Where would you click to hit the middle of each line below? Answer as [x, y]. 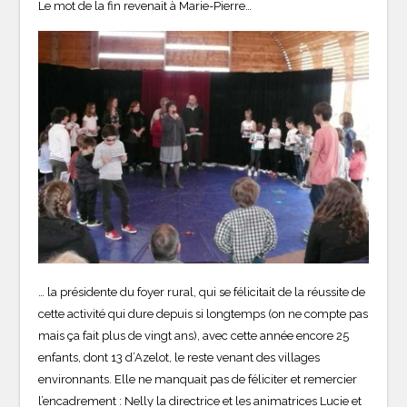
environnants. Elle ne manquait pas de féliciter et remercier [198, 380]
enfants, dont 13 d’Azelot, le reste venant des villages [179, 358]
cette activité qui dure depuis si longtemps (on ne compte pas [203, 314]
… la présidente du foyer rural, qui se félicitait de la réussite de [202, 293]
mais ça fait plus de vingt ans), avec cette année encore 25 [194, 336]
